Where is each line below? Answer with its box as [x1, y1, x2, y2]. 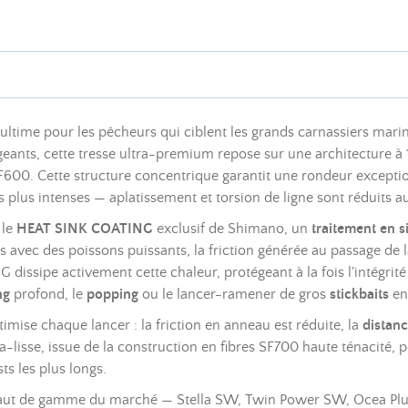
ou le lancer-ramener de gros [138, 286, 330, 302]
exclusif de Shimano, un [153, 220, 311, 237]
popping [87, 286, 138, 302]
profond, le [10, 286, 87, 302]
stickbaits [330, 286, 389, 302]
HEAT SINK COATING [16, 220, 153, 237]
